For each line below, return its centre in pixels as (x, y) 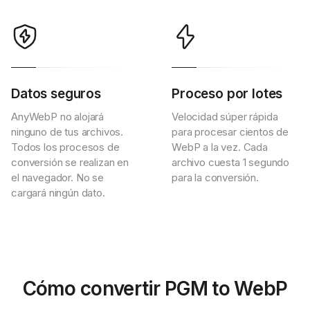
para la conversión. (215, 177)
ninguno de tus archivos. (67, 132)
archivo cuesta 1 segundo (231, 162)
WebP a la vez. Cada (220, 147)
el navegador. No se (57, 177)
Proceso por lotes (227, 94)
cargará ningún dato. (58, 193)
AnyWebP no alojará (58, 117)
